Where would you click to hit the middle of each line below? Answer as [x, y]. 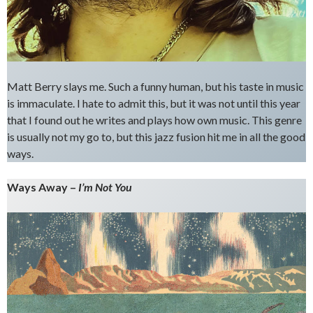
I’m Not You [105, 187]
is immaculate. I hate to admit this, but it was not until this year [154, 103]
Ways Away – [43, 187]
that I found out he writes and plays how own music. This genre [154, 120]
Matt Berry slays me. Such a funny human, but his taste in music [155, 87]
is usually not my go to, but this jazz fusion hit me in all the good [156, 137]
